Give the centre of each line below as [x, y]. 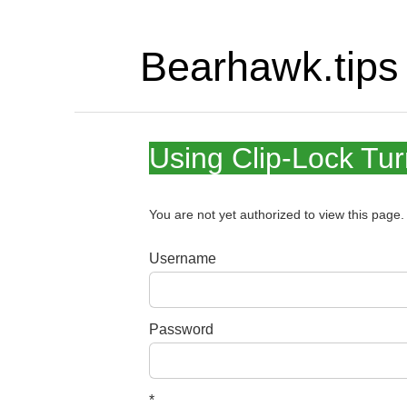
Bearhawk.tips [269, 66]
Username [183, 258]
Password [182, 329]
